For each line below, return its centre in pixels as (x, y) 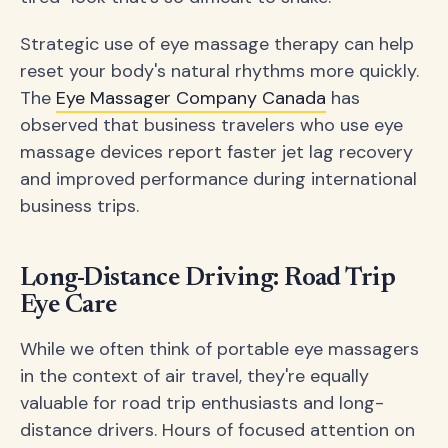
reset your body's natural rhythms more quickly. (219, 70)
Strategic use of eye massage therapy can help (217, 43)
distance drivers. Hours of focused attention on (217, 430)
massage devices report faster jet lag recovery (216, 151)
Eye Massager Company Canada (191, 97)
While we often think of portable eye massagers (219, 349)
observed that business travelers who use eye (211, 124)
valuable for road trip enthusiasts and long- (202, 403)
